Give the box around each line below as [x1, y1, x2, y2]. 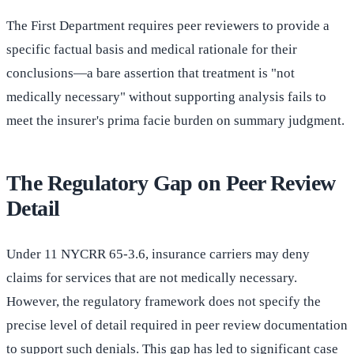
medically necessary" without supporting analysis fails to [6, 89, 326, 105]
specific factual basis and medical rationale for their [6, 42, 297, 58]
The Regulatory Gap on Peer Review [6, 171, 336, 196]
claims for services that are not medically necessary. [6, 270, 297, 286]
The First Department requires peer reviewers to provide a [6, 18, 330, 34]
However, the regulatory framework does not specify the [6, 294, 321, 310]
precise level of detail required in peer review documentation [6, 318, 348, 333]
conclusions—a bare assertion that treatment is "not [6, 66, 295, 81]
